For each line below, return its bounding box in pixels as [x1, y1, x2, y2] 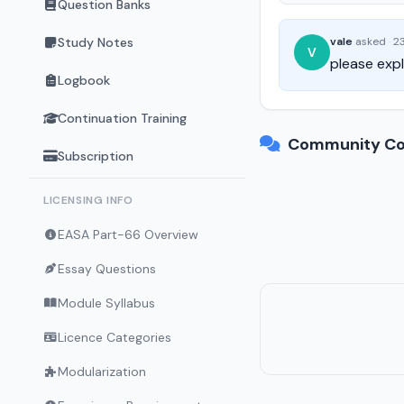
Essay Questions [58, 261, 156, 277]
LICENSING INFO [43, 193, 133, 207]
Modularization [58, 363, 146, 380]
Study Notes [58, 34, 133, 50]
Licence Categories [58, 329, 171, 345]
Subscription [58, 148, 133, 164]
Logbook [58, 72, 110, 88]
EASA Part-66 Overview [58, 226, 198, 243]
